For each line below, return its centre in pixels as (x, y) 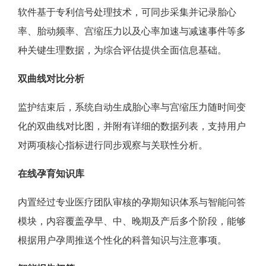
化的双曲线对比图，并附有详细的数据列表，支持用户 (132, 126)
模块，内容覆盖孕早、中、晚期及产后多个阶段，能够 (132, 221)
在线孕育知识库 (51, 173)
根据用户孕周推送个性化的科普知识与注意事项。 (122, 240)
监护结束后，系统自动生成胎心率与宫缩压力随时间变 (132, 107)
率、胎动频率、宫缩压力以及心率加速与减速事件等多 (132, 31)
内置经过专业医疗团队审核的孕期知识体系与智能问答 (132, 202)
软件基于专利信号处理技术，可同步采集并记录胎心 (127, 12)
